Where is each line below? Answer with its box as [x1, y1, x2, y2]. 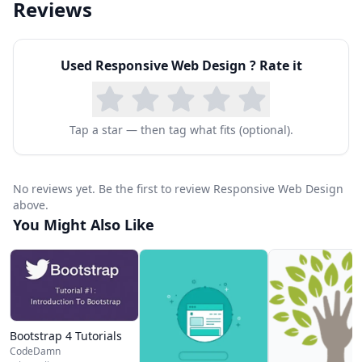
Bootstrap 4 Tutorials [10, 328, 122, 344]
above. [13, 196, 48, 213]
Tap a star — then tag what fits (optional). [69, 121, 293, 137]
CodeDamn [10, 344, 61, 359]
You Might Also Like [13, 214, 154, 234]
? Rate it [249, 56, 302, 74]
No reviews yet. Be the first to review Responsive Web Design [13, 180, 343, 196]
